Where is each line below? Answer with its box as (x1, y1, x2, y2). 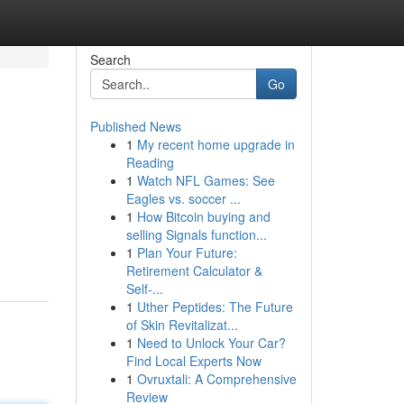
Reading (125, 153, 174, 171)
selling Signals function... (125, 225, 267, 243)
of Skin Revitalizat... (125, 316, 238, 334)
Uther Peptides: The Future (136, 298, 293, 316)
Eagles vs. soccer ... (125, 189, 241, 207)
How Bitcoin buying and (136, 207, 271, 225)
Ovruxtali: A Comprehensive (136, 370, 297, 388)
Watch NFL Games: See (136, 171, 275, 189)
